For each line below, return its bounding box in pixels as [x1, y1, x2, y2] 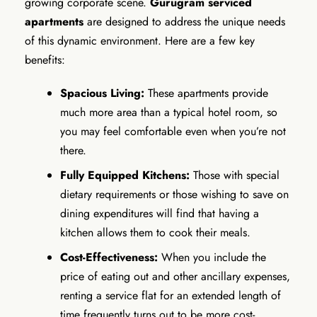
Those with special [190, 166, 279, 183]
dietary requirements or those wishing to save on [60, 185, 289, 202]
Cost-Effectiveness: [60, 248, 158, 265]
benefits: [25, 51, 65, 68]
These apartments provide [144, 84, 268, 101]
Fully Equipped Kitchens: [60, 166, 190, 183]
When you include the [158, 248, 266, 265]
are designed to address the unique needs [83, 13, 285, 30]
